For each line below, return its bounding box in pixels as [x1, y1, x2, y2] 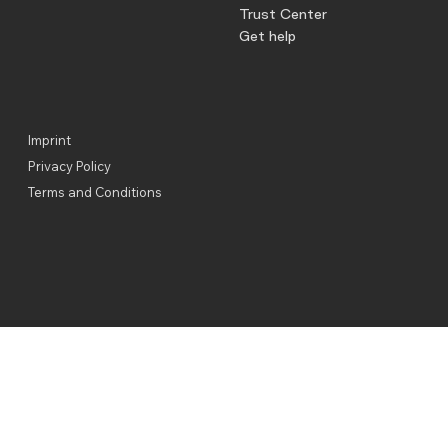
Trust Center [239, 6, 328, 23]
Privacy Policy [27, 158, 111, 175]
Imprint [27, 132, 71, 149]
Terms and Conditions [27, 184, 162, 201]
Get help [239, 28, 297, 45]
